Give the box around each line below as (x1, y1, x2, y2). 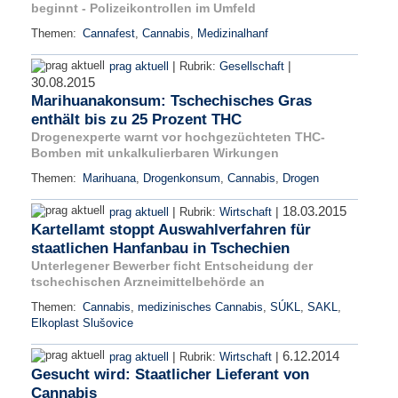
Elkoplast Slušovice (31, 316, 133, 330)
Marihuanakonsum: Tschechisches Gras (31, 92, 312, 109)
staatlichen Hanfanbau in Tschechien (31, 239, 290, 257)
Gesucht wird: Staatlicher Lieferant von (31, 365, 309, 383)
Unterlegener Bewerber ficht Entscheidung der (31, 258, 313, 273)
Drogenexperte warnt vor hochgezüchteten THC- (31, 129, 325, 144)
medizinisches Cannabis (138, 300, 263, 314)
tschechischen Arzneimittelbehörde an (31, 274, 265, 289)
